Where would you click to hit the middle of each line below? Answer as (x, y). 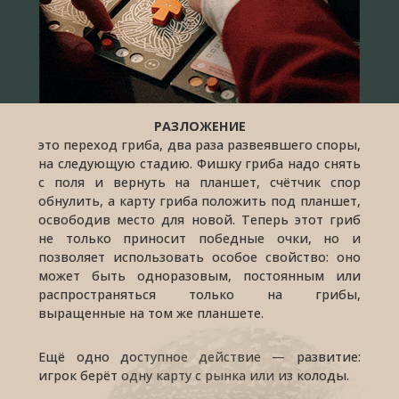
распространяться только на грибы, (199, 294)
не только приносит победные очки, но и (199, 238)
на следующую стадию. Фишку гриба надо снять (199, 163)
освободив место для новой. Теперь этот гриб (199, 219)
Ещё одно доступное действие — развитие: (199, 357)
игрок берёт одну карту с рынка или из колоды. (194, 376)
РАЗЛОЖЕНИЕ (199, 126)
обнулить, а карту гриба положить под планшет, (199, 200)
